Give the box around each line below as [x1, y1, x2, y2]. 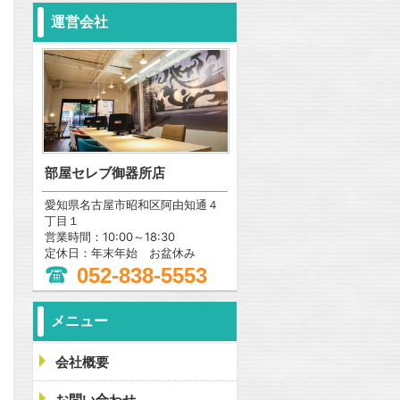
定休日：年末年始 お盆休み [45, 246, 196, 261]
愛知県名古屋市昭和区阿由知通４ [45, 197, 219, 212]
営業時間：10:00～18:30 [45, 229, 175, 245]
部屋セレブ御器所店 [45, 164, 165, 182]
